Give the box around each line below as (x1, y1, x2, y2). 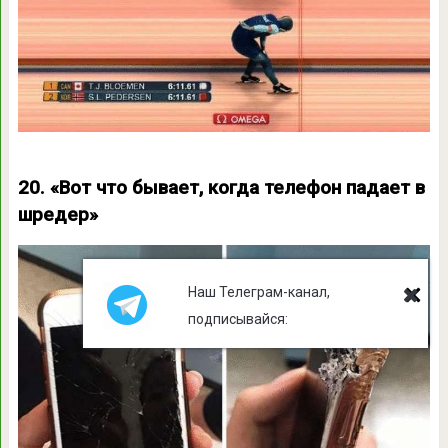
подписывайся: (188, 311, 289, 327)
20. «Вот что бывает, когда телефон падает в (17, 177, 425, 200)
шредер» (17, 204, 98, 227)
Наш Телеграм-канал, (188, 284, 331, 300)
